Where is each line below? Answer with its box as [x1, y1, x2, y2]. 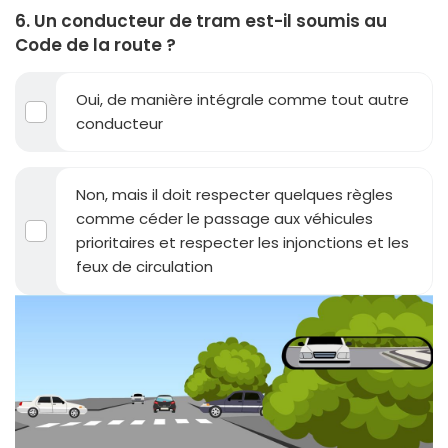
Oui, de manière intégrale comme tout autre [76, 88, 409, 110]
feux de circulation [76, 255, 213, 277]
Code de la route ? [15, 32, 176, 57]
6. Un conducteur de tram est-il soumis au [15, 8, 387, 33]
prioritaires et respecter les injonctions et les [76, 231, 409, 253]
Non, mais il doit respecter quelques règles [76, 183, 393, 205]
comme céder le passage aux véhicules [76, 207, 373, 229]
